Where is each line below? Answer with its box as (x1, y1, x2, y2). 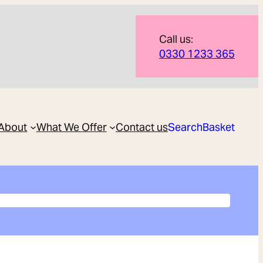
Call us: (159, 32, 193, 46)
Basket (203, 120, 235, 134)
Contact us (116, 120, 168, 134)
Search (168, 120, 203, 134)
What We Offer (36, 120, 107, 134)
